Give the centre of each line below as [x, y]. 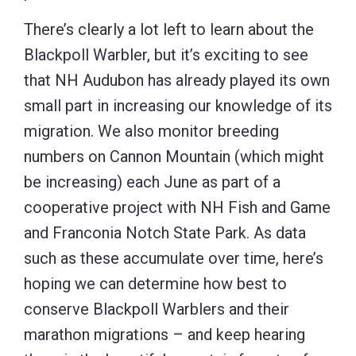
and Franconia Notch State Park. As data [165, 232]
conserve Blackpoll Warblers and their [157, 309]
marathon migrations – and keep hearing [164, 334]
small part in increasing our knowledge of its [178, 105]
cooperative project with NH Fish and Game [177, 207]
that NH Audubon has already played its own [177, 80]
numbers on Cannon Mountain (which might [174, 156]
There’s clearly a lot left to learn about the [169, 29]
